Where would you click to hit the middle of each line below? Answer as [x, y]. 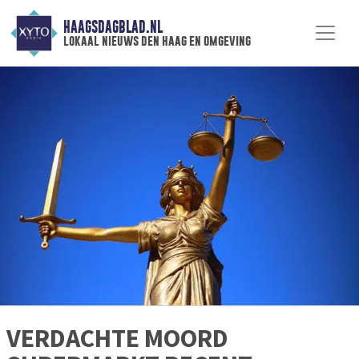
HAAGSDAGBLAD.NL [113, 27]
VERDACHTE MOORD [117, 339]
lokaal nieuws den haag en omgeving [157, 41]
